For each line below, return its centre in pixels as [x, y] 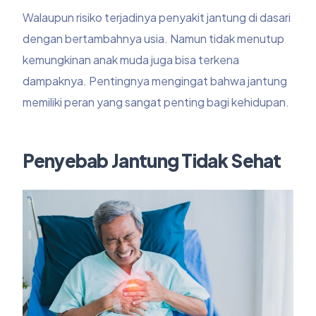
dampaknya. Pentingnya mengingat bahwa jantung [155, 81]
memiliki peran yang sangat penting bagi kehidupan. [156, 102]
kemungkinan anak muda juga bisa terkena [131, 60]
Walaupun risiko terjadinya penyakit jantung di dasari [157, 18]
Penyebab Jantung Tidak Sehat [154, 161]
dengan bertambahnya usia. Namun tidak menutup [154, 39]
